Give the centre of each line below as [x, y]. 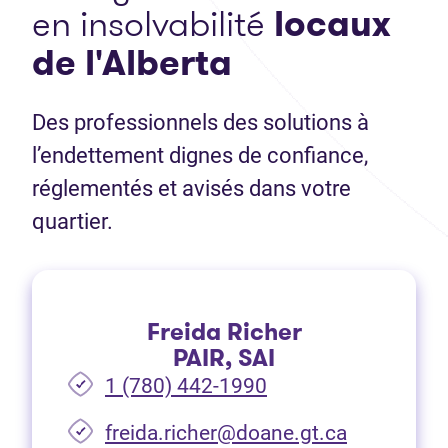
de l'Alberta [132, 63]
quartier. [72, 222]
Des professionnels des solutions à [200, 123]
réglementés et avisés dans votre [191, 189]
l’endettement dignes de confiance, [200, 156]
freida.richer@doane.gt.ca [226, 433]
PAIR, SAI [224, 358]
